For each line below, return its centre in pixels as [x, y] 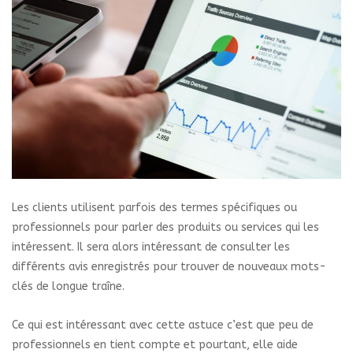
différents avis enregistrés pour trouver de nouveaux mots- [169, 266]
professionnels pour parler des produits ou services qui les [165, 227]
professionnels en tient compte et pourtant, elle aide [155, 344]
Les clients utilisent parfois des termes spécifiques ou [154, 207]
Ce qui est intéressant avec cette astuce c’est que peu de [163, 325]
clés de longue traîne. [68, 286]
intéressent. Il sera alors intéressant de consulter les [151, 247]
